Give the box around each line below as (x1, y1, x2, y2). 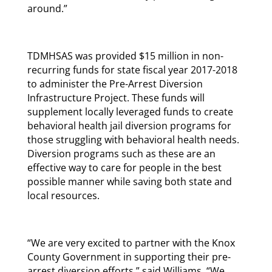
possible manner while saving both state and (27, 174, 232, 188)
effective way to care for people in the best (27, 160, 222, 174)
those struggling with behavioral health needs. (27, 132, 239, 146)
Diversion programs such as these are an (27, 146, 216, 160)
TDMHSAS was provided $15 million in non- (27, 49, 223, 63)
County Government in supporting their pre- (27, 250, 231, 263)
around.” (27, 1, 67, 15)
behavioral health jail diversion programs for (27, 118, 231, 132)
